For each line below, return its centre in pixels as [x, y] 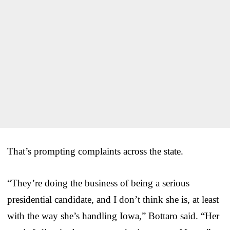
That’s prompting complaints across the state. [95, 151]
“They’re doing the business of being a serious [98, 183]
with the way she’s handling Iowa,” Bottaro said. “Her [113, 216]
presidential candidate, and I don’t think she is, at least [113, 199]
